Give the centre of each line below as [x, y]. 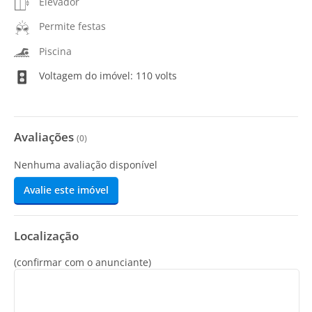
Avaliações [45, 137]
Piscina [55, 51]
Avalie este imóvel [66, 190]
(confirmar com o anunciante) [83, 262]
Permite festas [72, 26]
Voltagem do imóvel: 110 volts [107, 75]
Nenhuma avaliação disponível [86, 165]
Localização [46, 236]
